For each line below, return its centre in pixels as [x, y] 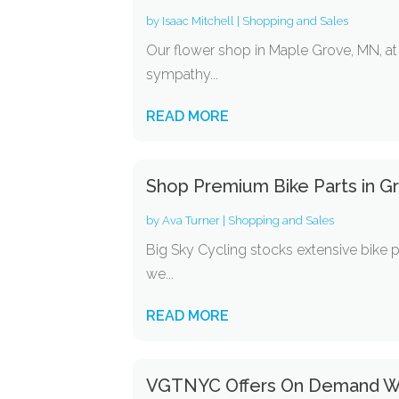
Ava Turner [191, 220]
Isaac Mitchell [199, 21]
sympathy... [183, 74]
